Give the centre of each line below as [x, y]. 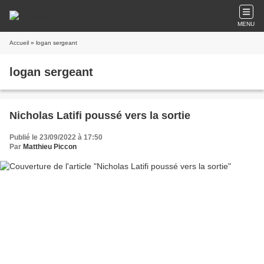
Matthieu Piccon [50, 147]
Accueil [19, 43]
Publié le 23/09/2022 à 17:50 [56, 137]
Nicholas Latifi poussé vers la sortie [100, 115]
